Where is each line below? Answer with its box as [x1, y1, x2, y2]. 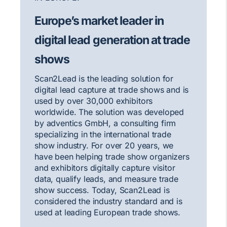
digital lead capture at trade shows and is [34, 85, 189, 95]
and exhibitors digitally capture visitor [34, 163, 175, 173]
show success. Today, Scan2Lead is [34, 185, 170, 195]
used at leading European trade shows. [34, 207, 181, 217]
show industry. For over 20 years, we [34, 140, 174, 150]
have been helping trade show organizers [34, 152, 190, 162]
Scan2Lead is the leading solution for [34, 73, 174, 84]
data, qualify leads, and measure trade [34, 174, 178, 184]
